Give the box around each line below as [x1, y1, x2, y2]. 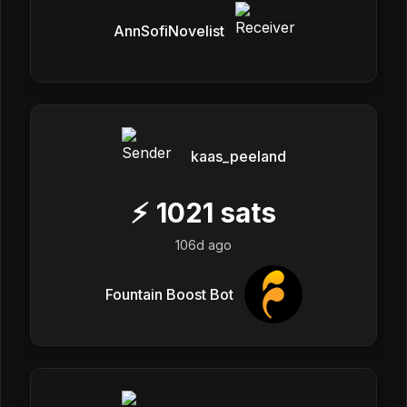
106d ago [175, 236, 232, 253]
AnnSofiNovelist [114, 21, 224, 40]
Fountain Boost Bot [104, 284, 233, 303]
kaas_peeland [190, 146, 286, 165]
